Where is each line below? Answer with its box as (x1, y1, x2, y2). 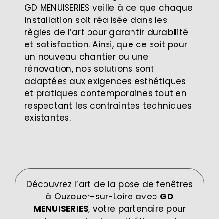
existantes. (24, 111, 71, 124)
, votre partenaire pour (88, 202, 186, 215)
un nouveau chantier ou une (24, 50, 149, 63)
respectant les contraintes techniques (24, 99, 192, 111)
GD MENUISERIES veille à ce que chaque (24, 1, 193, 14)
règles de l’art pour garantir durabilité (24, 26, 189, 38)
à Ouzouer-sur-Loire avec (45, 190, 160, 202)
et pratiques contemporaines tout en (24, 87, 187, 99)
